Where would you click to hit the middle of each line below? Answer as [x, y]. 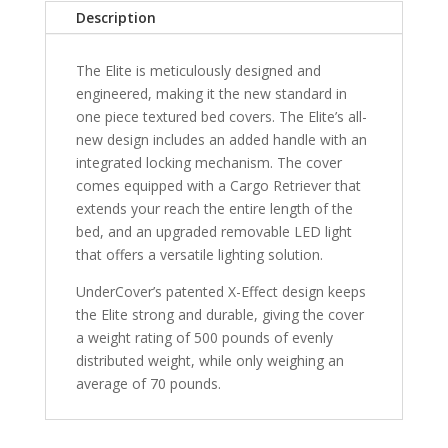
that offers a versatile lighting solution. [199, 254]
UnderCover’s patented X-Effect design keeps [220, 291]
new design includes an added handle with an [221, 139]
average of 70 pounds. [148, 383]
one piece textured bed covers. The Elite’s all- [221, 116]
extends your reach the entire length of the [214, 208]
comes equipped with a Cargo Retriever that [218, 185]
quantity [69, 211]
